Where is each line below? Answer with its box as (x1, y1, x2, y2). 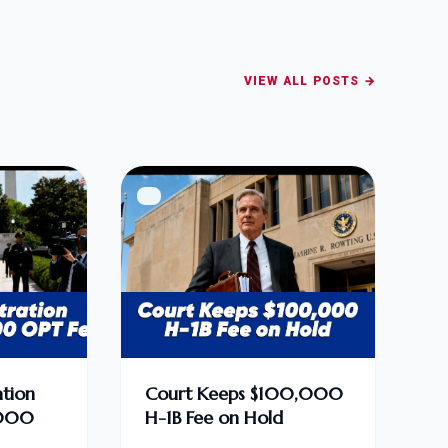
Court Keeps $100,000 (145, 382, 343, 405)
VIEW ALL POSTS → (243, 74, 376, 88)
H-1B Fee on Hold (145, 406, 283, 429)
